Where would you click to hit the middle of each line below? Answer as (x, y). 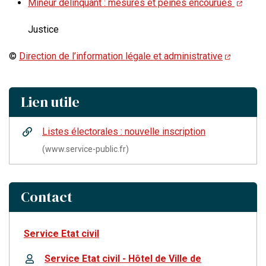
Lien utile (50, 102)
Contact (47, 197)
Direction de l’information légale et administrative (121, 56)
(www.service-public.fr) (85, 149)
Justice (43, 30)
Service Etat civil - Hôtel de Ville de (123, 259)
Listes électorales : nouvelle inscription (124, 132)
